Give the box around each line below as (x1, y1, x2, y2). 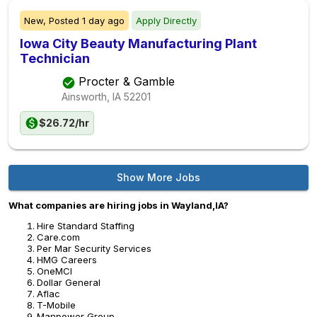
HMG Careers (37, 254, 97, 265)
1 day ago (82, 15, 125, 26)
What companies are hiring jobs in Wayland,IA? (8, 200, 229, 211)
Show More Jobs (117, 171, 200, 183)
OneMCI (37, 265, 72, 277)
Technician (20, 51, 90, 66)
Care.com (37, 231, 80, 243)
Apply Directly (136, 15, 197, 26)
